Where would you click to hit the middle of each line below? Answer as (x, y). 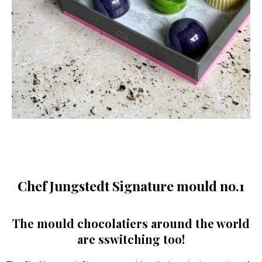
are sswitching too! (131, 239)
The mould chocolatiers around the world (131, 223)
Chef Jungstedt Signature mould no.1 (131, 185)
